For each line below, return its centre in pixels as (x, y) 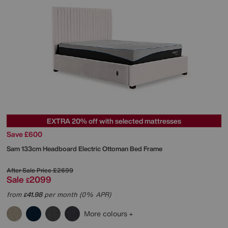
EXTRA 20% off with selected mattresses (114, 121)
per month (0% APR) (77, 195)
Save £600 (24, 134)
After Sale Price (29, 170)
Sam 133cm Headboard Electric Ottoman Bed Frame (84, 149)
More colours (107, 214)
